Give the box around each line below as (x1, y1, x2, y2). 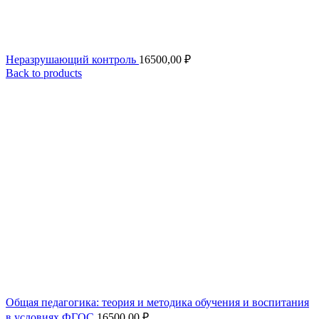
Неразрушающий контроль (6, 53, 139, 66)
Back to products (6, 66, 82, 79)
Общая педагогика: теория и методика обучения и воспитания (6, 296, 309, 308)
